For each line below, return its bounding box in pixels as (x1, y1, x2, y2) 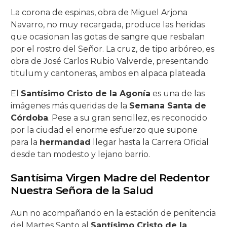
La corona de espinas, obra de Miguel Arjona (11, 8, 188, 18)
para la (11, 137, 40, 147)
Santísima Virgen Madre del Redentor (11, 171, 210, 184)
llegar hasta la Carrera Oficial (91, 137, 209, 147)
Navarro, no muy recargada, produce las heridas (11, 20, 205, 30)
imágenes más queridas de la (11, 101, 130, 111)
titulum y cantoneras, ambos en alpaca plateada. (11, 68, 207, 79)
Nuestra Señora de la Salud (11, 184, 154, 197)
